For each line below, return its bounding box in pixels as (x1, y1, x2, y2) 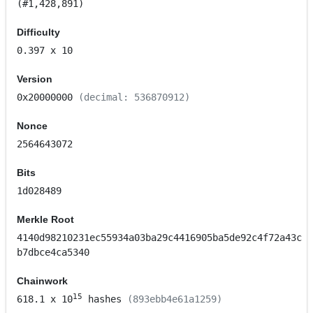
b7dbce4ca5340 (17, 247, 90, 259)
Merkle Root (17, 214, 75, 226)
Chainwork (17, 275, 68, 287)
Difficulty (17, 27, 61, 38)
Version (17, 73, 53, 85)
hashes (82, 293, 122, 305)
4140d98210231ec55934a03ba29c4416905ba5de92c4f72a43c (17, 232, 303, 244)
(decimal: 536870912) (73, 92, 191, 103)
